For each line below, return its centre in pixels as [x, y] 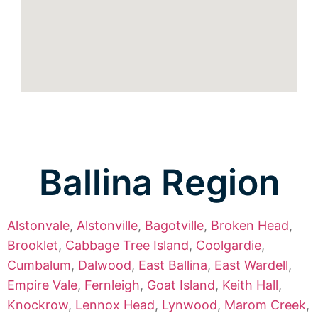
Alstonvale [38, 226]
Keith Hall [250, 285]
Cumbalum [39, 265]
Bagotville [174, 226]
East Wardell [251, 265]
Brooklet [33, 246]
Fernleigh [112, 285]
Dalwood [105, 265]
